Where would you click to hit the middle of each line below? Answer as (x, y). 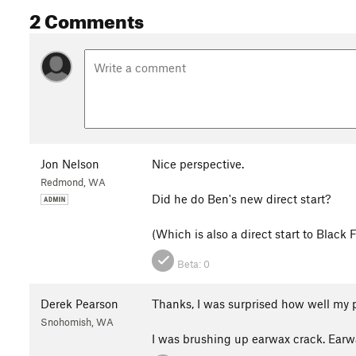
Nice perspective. (198, 163)
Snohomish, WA (77, 321)
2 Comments (87, 18)
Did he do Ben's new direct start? (241, 198)
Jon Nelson (70, 163)
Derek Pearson (79, 303)
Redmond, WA (73, 182)
